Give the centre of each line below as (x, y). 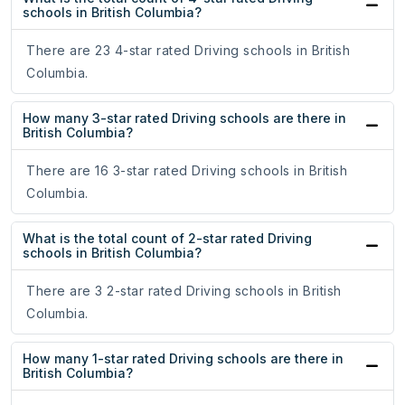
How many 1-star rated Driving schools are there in (183, 359)
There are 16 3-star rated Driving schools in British (187, 171)
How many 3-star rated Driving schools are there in (184, 118)
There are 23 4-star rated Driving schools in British (188, 51)
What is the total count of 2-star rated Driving (167, 239)
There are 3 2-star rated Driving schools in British (184, 291)
